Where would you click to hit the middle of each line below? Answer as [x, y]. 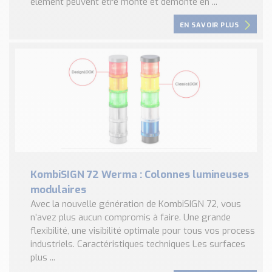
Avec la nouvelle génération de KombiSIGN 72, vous [136, 204]
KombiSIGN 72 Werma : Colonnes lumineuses [140, 174]
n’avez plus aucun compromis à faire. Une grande [131, 217]
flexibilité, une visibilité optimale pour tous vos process [143, 230]
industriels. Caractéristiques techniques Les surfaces [138, 244]
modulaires [58, 189]
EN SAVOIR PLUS [209, 25]
